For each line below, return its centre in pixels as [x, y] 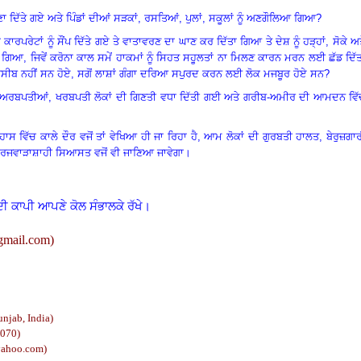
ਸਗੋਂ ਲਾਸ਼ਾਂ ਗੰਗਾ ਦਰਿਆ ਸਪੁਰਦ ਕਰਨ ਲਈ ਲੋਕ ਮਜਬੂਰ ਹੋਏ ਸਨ [201, 73]
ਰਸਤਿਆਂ [162, 18]
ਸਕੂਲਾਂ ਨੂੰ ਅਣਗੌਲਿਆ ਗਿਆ [262, 18]
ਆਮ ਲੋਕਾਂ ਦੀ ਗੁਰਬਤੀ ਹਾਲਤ [262, 136]
